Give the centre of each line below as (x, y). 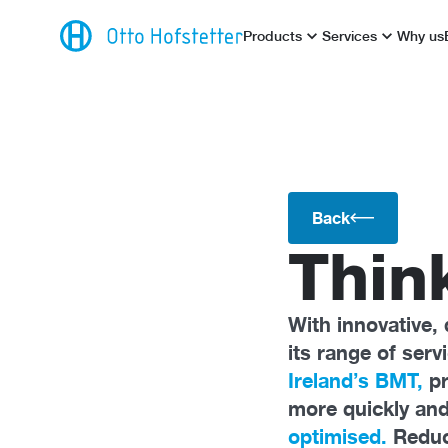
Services (350, 36)
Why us (421, 36)
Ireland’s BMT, (358, 380)
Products (273, 36)
